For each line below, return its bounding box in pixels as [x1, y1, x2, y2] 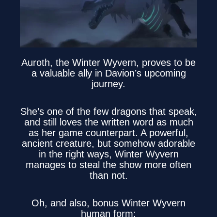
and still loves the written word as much [24, 116, 193, 127]
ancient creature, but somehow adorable [22, 138, 195, 149]
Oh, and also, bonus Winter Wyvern [31, 197, 186, 208]
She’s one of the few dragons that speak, [20, 106, 197, 117]
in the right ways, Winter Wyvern [38, 148, 179, 159]
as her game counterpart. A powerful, [29, 127, 188, 138]
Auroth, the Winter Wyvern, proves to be [21, 57, 196, 68]
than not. [89, 170, 128, 181]
